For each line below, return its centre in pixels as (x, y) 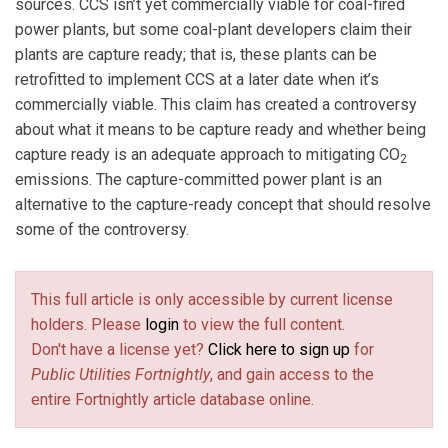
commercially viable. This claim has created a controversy (216, 105)
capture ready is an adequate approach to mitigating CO (207, 155)
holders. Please (88, 324)
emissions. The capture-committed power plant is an (198, 180)
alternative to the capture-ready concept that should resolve (223, 205)
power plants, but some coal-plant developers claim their (213, 30)
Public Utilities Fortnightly (120, 374)
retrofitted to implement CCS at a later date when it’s (197, 80)
